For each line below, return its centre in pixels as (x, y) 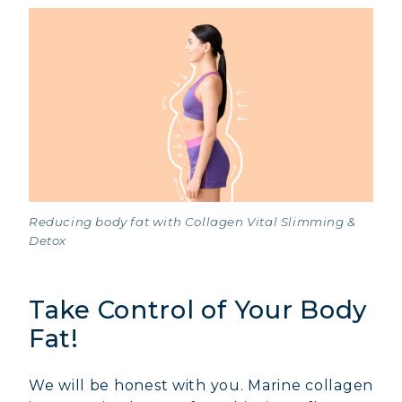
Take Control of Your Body (198, 310)
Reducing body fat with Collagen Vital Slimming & (192, 222)
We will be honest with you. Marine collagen (201, 386)
